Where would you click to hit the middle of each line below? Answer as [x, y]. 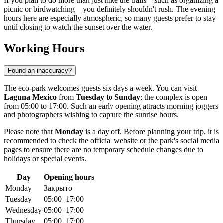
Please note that [29, 132]
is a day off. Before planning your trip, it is [151, 132]
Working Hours [44, 49]
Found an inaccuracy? [40, 71]
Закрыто [58, 188]
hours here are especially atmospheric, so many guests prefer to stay [110, 18]
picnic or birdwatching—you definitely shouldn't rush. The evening [110, 9]
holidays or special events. [45, 159]
